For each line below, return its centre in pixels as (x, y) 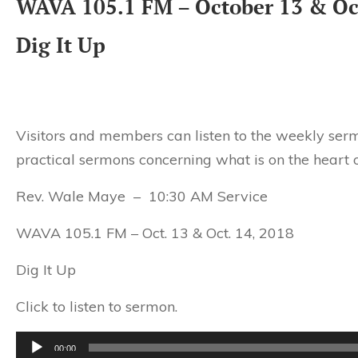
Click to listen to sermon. (97, 306)
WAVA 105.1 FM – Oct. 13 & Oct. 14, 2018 (155, 233)
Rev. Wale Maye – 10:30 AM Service (142, 196)
